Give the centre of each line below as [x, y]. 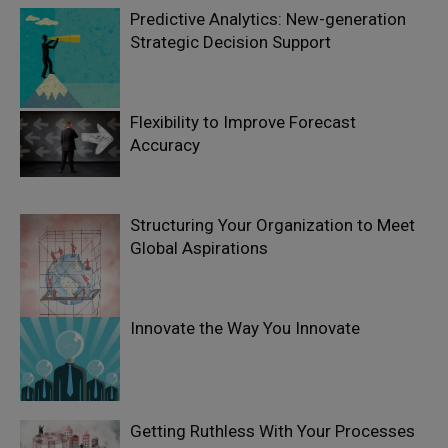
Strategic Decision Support [230, 42]
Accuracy [165, 145]
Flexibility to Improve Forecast [243, 122]
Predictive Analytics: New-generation [268, 19]
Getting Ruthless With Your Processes [272, 431]
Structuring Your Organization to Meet [272, 225]
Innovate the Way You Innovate [245, 328]
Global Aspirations [199, 248]
